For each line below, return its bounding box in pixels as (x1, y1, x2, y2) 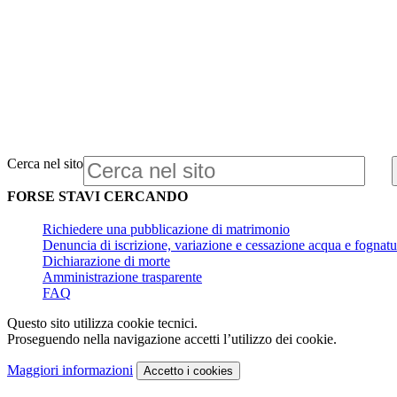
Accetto (144, 364, 183, 378)
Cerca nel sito (7, 156, 83, 172)
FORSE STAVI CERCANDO (7, 189, 188, 205)
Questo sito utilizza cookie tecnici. (7, 315, 198, 331)
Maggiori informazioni (7, 362, 133, 378)
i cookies (183, 364, 233, 378)
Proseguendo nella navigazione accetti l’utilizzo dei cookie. (7, 331, 337, 347)
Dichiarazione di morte (43, 253, 170, 269)
